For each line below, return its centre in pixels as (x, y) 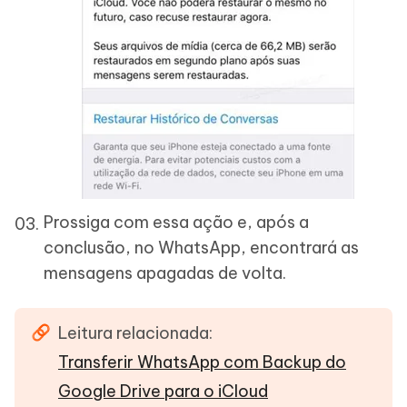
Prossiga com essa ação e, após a (176, 222)
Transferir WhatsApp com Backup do (202, 362)
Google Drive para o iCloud (163, 391)
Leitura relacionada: (135, 333)
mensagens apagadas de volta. (165, 273)
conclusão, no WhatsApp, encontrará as (201, 248)
